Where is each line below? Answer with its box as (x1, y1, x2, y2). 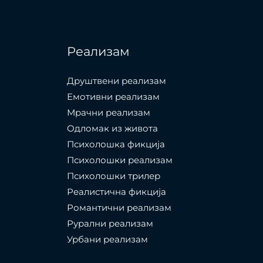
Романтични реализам (66, 202, 171, 214)
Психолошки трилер (66, 170, 160, 182)
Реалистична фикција (66, 186, 166, 198)
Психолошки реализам (66, 154, 173, 166)
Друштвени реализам (66, 75, 166, 87)
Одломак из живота (66, 123, 158, 134)
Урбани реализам (66, 234, 148, 245)
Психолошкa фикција (66, 139, 165, 150)
